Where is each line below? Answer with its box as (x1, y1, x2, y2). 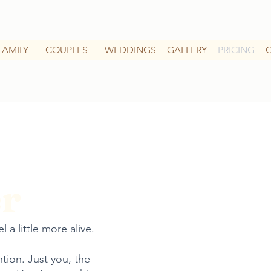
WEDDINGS (105, 44, 157, 56)
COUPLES (45, 44, 88, 56)
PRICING (218, 44, 255, 56)
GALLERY (167, 44, 207, 56)
